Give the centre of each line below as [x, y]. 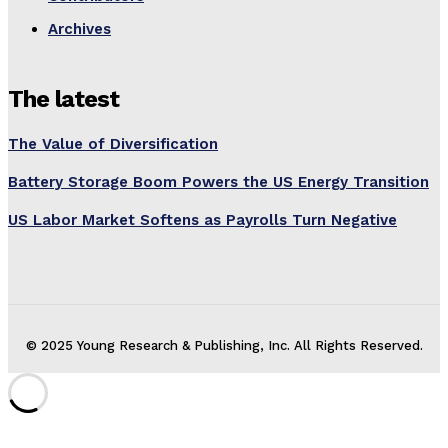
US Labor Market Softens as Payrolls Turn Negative [202, 219]
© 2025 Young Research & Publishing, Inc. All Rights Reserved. [224, 345]
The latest [63, 98]
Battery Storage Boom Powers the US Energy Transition [218, 181]
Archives [79, 28]
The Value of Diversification [113, 143]
